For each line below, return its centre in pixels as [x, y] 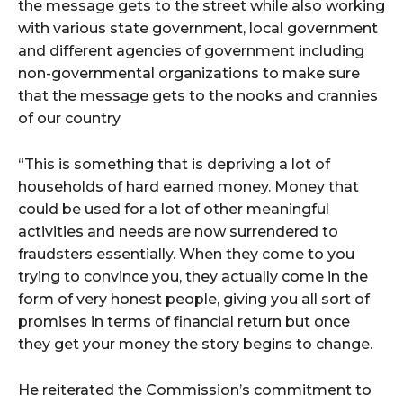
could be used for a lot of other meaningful [174, 209]
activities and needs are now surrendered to [178, 231]
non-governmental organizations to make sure [189, 73]
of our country [69, 118]
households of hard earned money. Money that [188, 186]
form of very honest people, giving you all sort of [194, 299]
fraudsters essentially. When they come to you [186, 254]
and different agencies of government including [191, 50]
